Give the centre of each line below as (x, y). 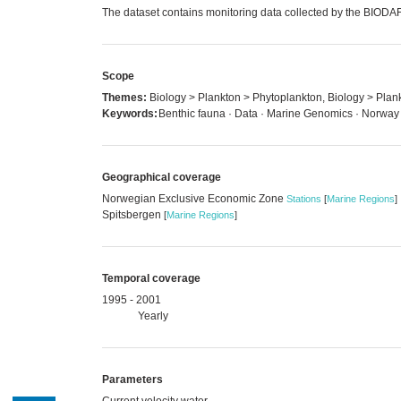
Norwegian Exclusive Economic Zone (194, 198)
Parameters (132, 379)
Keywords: (130, 113)
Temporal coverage (151, 278)
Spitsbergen (133, 214)
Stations (304, 198)
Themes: (124, 97)
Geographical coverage (162, 177)
